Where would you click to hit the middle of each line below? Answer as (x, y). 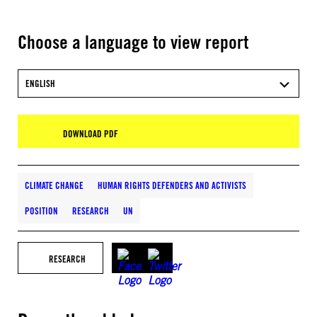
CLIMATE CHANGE (54, 185)
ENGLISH (40, 83)
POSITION (41, 211)
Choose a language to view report (133, 42)
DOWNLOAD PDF (91, 134)
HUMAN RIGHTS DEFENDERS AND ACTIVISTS (172, 185)
